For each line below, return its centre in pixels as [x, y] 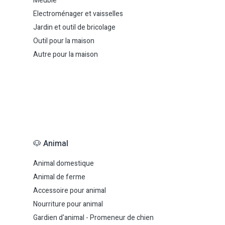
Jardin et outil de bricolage [74, 27]
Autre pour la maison [66, 54]
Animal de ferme [59, 177]
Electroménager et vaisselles [78, 14]
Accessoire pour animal [70, 191]
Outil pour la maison [64, 41]
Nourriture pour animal [68, 204]
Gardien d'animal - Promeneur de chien [93, 218]
